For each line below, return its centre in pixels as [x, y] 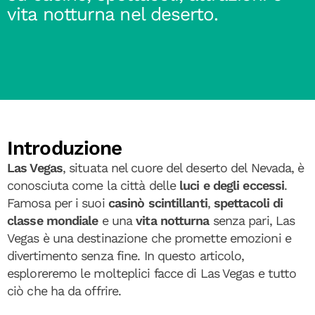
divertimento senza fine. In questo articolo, [126, 256]
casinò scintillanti [157, 203]
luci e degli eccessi [232, 185]
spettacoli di [248, 203]
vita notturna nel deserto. [112, 14]
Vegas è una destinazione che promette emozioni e [149, 238]
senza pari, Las [252, 220]
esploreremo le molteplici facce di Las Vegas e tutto [152, 273]
